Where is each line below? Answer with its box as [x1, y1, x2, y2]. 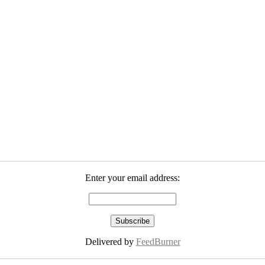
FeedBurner [135, 237, 180, 247]
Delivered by [85, 237, 136, 247]
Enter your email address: [85, 173, 180, 183]
